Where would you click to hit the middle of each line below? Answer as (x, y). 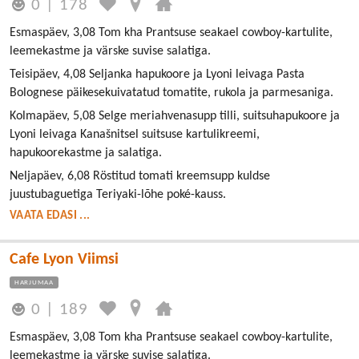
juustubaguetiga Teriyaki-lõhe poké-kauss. (118, 195)
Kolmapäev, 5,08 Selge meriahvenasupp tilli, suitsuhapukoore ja (175, 117)
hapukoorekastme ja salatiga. (86, 153)
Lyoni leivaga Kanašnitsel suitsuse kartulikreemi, (135, 135)
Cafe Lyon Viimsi (64, 260)
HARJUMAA (34, 283)
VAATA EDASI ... (50, 216)
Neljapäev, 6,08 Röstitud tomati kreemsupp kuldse (140, 177)
